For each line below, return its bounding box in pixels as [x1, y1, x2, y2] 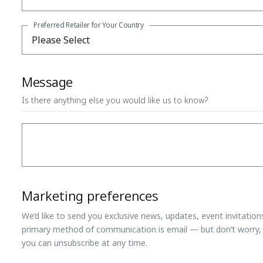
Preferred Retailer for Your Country [33, 19, 144, 30]
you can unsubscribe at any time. [22, 237, 148, 248]
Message [22, 72, 73, 90]
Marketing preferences [22, 186, 159, 204]
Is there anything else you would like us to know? [22, 94, 208, 106]
